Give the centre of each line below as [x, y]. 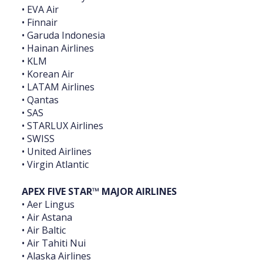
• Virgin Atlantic [55, 165]
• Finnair [40, 23]
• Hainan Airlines [58, 48]
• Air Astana [47, 218]
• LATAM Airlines [58, 87]
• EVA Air [40, 10]
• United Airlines [57, 152]
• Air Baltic [44, 230]
